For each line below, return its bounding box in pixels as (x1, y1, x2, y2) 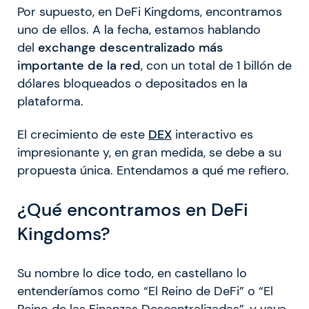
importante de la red (17, 58, 141, 74)
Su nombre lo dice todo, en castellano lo (17, 266, 247, 281)
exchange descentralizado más (38, 40, 223, 56)
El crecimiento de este (17, 127, 148, 143)
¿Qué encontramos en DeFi (17, 197, 248, 221)
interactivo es (172, 127, 253, 143)
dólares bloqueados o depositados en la (17, 76, 248, 92)
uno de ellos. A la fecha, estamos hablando (17, 22, 261, 38)
